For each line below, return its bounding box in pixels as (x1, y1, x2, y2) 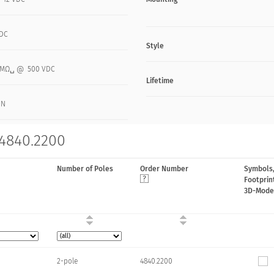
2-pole (57, 257, 78, 265)
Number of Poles (57, 165, 113, 173)
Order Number (140, 165, 188, 173)
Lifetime (146, 76, 174, 85)
